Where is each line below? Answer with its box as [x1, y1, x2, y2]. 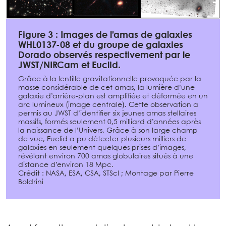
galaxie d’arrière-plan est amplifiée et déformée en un [18, 93, 208, 100]
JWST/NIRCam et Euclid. [18, 62, 121, 71]
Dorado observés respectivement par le [18, 51, 190, 61]
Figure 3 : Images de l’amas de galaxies [18, 31, 192, 40]
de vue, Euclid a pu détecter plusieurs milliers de [18, 136, 186, 143]
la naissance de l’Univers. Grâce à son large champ [18, 127, 198, 135]
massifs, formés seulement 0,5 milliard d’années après [18, 119, 201, 126]
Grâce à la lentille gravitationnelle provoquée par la [18, 76, 201, 83]
